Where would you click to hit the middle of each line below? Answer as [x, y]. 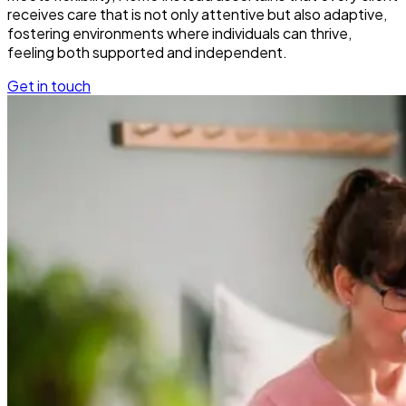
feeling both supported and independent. [147, 53]
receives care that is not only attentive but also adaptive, [197, 14]
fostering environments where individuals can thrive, [179, 34]
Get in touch [49, 86]
